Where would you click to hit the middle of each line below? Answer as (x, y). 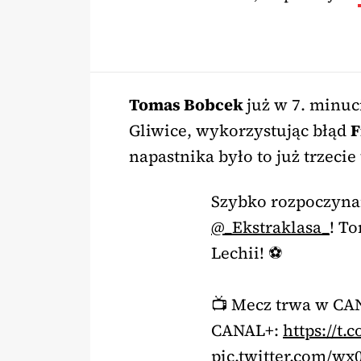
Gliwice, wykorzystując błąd (240, 130)
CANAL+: (247, 330)
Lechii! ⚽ (247, 253)
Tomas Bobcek (188, 104)
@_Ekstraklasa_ (270, 227)
